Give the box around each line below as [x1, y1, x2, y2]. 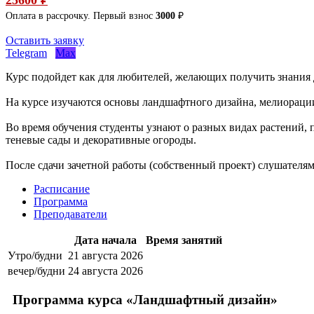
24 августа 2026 [68, 264, 143, 277]
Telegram [6, 46, 47, 59]
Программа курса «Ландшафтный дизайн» [13, 292, 278, 308]
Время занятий [146, 233, 222, 246]
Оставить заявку [6, 34, 84, 46]
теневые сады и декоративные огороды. [6, 133, 196, 146]
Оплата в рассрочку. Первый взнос [6, 10, 156, 21]
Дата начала [74, 233, 137, 246]
